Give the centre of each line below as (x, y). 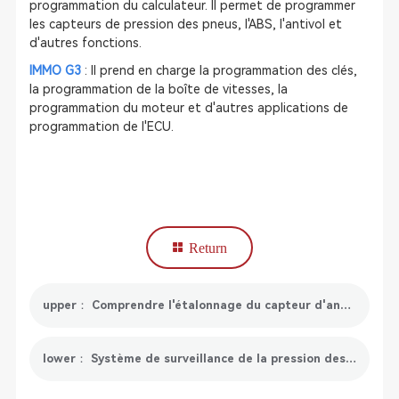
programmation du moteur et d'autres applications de (188, 108)
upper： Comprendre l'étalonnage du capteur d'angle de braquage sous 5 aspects (345, 305)
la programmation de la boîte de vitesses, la (158, 89)
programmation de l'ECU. (101, 126)
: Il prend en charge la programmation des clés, (219, 70)
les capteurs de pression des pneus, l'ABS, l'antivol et (185, 24)
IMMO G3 (55, 70)
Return (208, 248)
